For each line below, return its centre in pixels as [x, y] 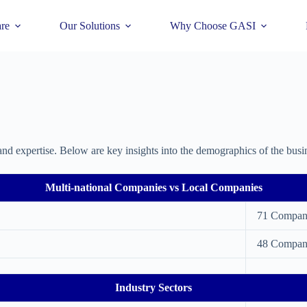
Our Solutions [89, 25]
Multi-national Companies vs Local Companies [153, 187]
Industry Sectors [153, 287]
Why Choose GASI [212, 25]
